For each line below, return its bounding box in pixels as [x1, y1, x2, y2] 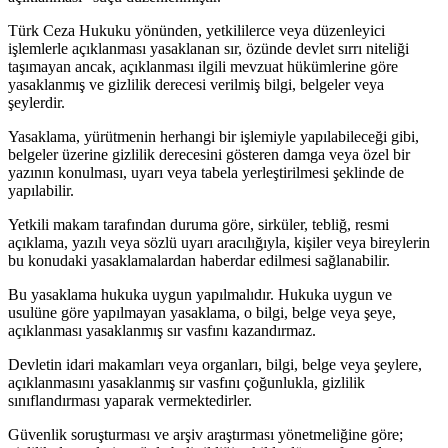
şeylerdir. [8, 94, 65, 112]
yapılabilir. [8, 182, 74, 200]
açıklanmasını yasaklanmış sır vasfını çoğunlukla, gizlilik [8, 374, 365, 392]
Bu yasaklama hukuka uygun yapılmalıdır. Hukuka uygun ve [8, 286, 392, 304]
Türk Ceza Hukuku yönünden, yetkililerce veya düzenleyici [8, 22, 385, 40]
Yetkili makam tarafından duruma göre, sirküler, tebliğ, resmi [8, 216, 389, 234]
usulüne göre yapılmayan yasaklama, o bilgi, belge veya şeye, [8, 304, 396, 322]
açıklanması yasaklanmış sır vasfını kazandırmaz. [8, 322, 316, 340]
